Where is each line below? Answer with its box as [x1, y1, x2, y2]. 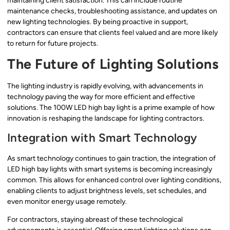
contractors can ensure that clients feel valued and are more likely [7, 28, 218, 37]
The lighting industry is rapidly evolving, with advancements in [7, 82, 203, 91]
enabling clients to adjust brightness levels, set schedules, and [7, 186, 206, 195]
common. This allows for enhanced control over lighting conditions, [7, 175, 221, 184]
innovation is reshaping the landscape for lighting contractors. [7, 114, 204, 123]
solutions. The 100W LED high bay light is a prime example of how [7, 103, 215, 112]
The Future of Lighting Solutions [7, 55, 219, 73]
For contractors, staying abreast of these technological [7, 215, 183, 224]
